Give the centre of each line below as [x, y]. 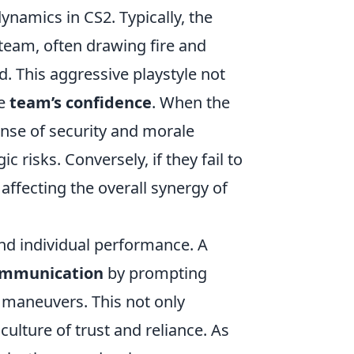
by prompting [155, 273]
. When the [191, 102]
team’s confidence [81, 102]
